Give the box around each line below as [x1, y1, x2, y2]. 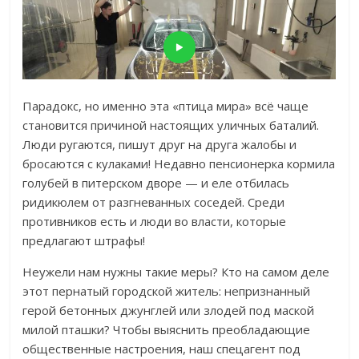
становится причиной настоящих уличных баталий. [22, 117, 320, 134]
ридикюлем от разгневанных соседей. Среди [22, 194, 285, 211]
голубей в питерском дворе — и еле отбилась [22, 175, 290, 192]
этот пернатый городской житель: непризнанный [22, 283, 311, 300]
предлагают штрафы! [22, 232, 146, 249]
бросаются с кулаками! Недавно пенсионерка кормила [22, 155, 336, 172]
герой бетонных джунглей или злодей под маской [22, 302, 315, 319]
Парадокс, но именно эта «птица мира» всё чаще [22, 98, 309, 115]
